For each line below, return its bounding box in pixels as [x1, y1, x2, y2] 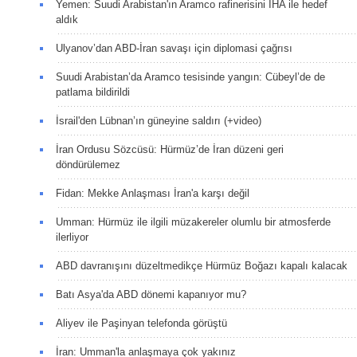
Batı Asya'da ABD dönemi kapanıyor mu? [56, 288, 249, 300]
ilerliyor [56, 230, 88, 243]
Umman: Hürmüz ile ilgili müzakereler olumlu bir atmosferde [56, 215, 331, 228]
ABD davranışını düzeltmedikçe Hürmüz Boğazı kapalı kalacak [56, 259, 347, 272]
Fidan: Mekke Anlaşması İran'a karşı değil [56, 186, 249, 199]
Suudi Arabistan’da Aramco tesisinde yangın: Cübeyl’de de [56, 70, 325, 83]
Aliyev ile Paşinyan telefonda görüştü [56, 316, 227, 329]
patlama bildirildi [56, 85, 130, 98]
